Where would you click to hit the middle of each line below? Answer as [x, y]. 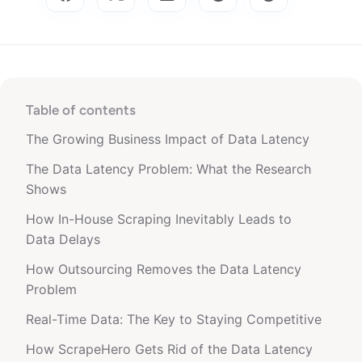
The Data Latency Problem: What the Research [168, 169]
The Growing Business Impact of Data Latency [168, 139]
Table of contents [81, 110]
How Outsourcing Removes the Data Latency [164, 269]
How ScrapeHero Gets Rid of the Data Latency [169, 349]
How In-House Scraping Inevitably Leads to [159, 219]
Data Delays [63, 239]
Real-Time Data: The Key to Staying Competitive [174, 319]
